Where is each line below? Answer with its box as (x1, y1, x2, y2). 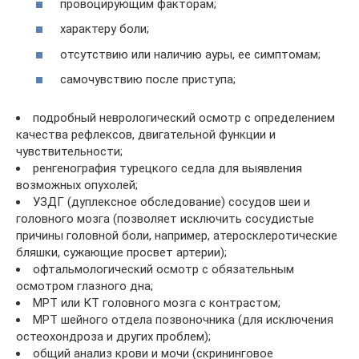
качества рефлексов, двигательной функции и (16, 127, 276, 142)
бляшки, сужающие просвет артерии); (16, 245, 227, 260)
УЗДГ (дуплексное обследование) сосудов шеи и (33, 195, 310, 209)
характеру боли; (60, 22, 149, 36)
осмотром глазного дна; (16, 279, 153, 293)
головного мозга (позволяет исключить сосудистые (16, 212, 314, 226)
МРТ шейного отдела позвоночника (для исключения (33, 313, 333, 327)
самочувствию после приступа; (60, 72, 236, 87)
